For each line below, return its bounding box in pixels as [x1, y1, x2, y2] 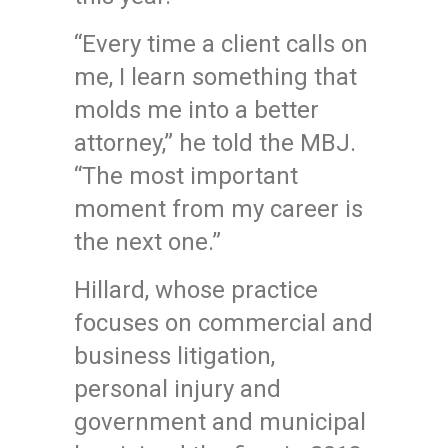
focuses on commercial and [74, 309, 373, 337]
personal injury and [74, 375, 281, 403]
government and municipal [74, 408, 366, 436]
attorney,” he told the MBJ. [74, 129, 356, 157]
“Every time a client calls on [74, 30, 368, 58]
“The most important [74, 162, 298, 190]
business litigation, [74, 342, 275, 370]
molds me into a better [74, 96, 319, 124]
